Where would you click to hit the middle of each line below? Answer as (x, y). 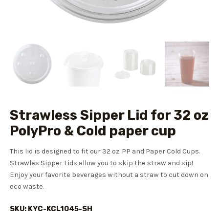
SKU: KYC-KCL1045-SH (51, 209)
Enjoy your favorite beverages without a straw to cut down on (109, 175)
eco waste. (27, 186)
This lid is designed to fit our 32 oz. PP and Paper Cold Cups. (105, 151)
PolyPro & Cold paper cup (93, 131)
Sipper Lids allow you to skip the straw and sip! (117, 163)
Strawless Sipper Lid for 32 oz (109, 115)
